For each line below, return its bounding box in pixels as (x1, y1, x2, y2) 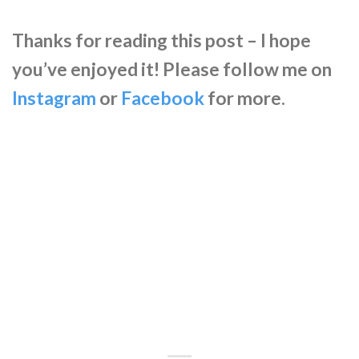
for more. (204, 87, 288, 109)
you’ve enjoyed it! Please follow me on (12, 58, 332, 80)
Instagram (12, 87, 96, 109)
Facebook (121, 87, 204, 109)
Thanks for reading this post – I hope (12, 29, 311, 51)
